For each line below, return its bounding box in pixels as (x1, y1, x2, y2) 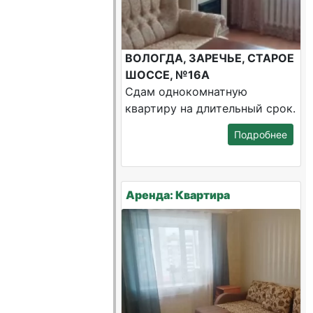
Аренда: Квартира (126, 188, 231, 202)
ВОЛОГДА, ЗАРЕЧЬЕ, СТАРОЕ (125, 51, 295, 65)
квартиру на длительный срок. (125, 101, 296, 115)
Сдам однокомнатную (125, 85, 248, 99)
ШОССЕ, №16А (125, 68, 210, 82)
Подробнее (233, 129, 287, 140)
